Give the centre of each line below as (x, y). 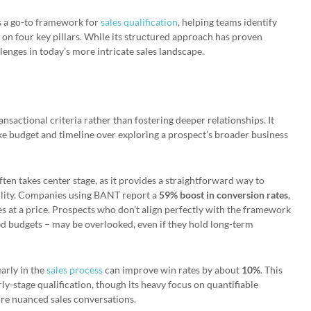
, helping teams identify (227, 22)
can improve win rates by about (172, 270)
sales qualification (139, 22)
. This (271, 270)
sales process (75, 270)
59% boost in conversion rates (224, 195)
